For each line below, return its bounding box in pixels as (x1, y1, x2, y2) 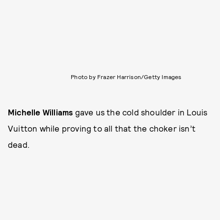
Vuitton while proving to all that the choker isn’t (8, 123, 196, 133)
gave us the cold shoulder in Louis (73, 107, 208, 117)
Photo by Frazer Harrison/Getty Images (71, 73, 182, 80)
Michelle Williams (8, 107, 73, 117)
